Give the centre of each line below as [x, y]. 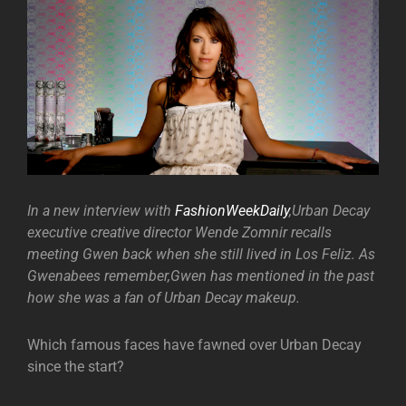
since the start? [76, 367]
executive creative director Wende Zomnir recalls [179, 233]
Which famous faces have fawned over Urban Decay [194, 345]
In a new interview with [101, 211]
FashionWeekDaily [232, 211]
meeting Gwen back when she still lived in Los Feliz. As [201, 255]
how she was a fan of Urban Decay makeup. [164, 298]
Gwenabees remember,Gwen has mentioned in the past [201, 276]
